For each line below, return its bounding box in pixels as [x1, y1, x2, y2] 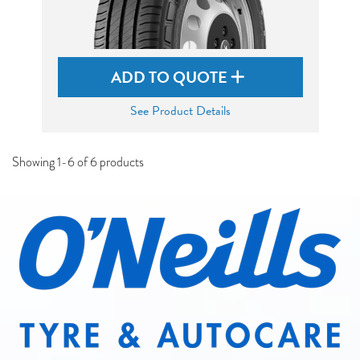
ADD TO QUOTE [111, 65, 231, 89]
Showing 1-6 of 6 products [12, 153, 144, 171]
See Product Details [129, 101, 231, 121]
